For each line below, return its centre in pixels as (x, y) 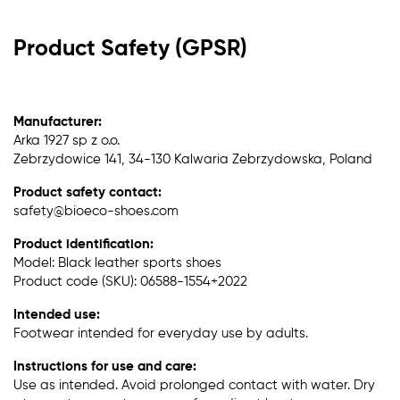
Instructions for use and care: (105, 366)
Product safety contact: (87, 192)
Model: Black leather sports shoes (117, 262)
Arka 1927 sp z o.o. (67, 140)
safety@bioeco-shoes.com (96, 211)
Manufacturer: (58, 121)
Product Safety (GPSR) (130, 49)
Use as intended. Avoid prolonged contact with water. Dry (194, 385)
